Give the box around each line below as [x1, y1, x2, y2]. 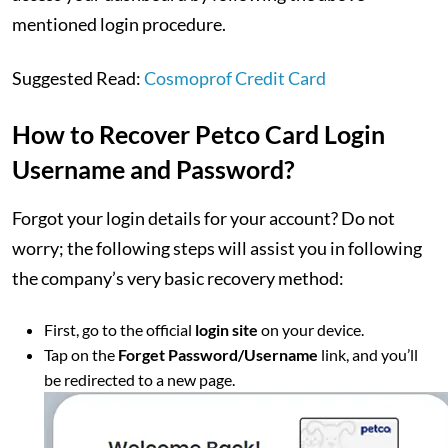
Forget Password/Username [118, 345, 318, 364]
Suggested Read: [12, 67, 144, 89]
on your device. [258, 320, 367, 339]
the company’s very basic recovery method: [12, 267, 344, 289]
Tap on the [44, 345, 118, 364]
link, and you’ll [318, 345, 418, 364]
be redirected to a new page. [44, 370, 235, 389]
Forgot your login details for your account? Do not [12, 207, 395, 229]
